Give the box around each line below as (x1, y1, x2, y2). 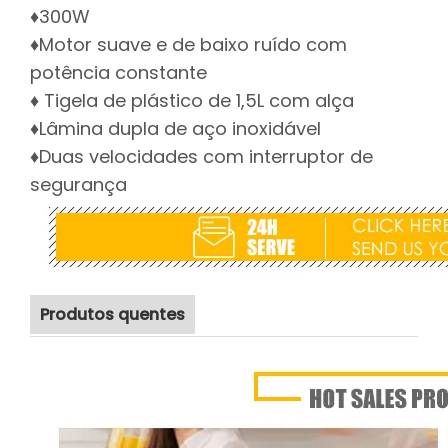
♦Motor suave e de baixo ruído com (30, 32, 347, 57)
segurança (30, 172, 127, 197)
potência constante (30, 60, 207, 85)
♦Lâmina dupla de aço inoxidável (30, 116, 321, 141)
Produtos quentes (40, 303, 185, 326)
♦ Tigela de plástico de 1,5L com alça (30, 88, 354, 113)
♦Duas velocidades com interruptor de (30, 144, 373, 169)
